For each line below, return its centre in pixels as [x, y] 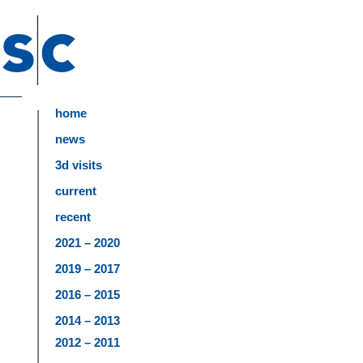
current [76, 191]
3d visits [79, 165]
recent [73, 217]
